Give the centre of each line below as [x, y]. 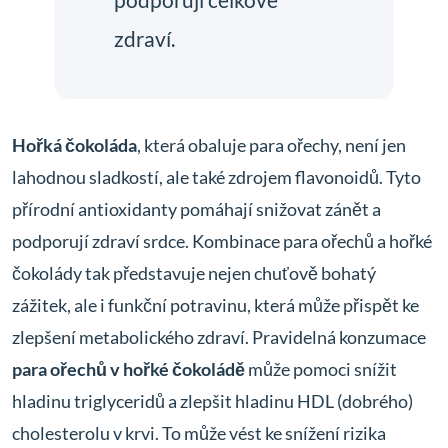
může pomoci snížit [321, 369]
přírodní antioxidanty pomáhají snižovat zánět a [196, 209]
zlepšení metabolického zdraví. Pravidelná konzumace [219, 337]
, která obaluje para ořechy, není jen [271, 145]
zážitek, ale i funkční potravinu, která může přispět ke [215, 305]
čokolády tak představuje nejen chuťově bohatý [194, 273]
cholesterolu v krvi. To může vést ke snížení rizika [199, 433]
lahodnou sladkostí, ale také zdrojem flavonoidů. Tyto [216, 177]
